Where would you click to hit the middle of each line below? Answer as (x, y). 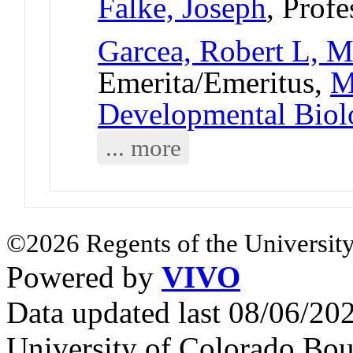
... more (143, 147)
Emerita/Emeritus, (214, 82)
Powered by (84, 277)
